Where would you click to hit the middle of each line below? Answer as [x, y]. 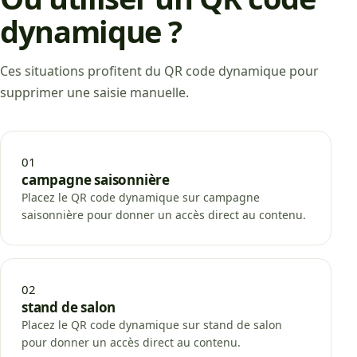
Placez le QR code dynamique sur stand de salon [152, 324]
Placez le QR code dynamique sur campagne [141, 197]
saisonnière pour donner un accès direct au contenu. [164, 214]
